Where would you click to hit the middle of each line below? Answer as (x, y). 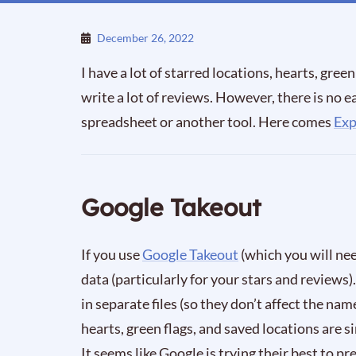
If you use (112, 254)
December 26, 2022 (145, 38)
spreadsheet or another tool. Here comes (207, 122)
